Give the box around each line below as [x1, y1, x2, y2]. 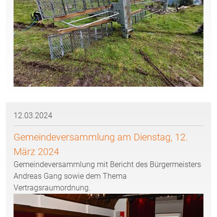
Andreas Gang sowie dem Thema [14, 171, 127, 181]
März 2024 [14, 146, 59, 158]
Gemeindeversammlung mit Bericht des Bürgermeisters [14, 160, 201, 170]
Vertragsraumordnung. [14, 183, 91, 193]
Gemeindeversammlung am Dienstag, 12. [14, 131, 188, 143]
